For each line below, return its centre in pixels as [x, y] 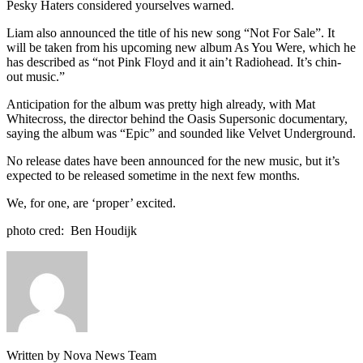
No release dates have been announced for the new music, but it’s [173, 161]
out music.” [36, 77]
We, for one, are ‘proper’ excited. [91, 203]
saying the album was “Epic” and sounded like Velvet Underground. [181, 134]
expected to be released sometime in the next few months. [153, 176]
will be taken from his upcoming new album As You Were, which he [181, 48]
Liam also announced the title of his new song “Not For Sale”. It [171, 33]
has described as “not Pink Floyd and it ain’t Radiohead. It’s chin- [174, 62]
